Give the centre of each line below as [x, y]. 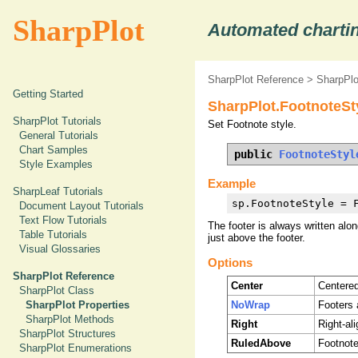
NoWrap [251, 304]
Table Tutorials [53, 235]
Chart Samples [54, 150]
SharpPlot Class [57, 290]
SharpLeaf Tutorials [58, 191]
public [257, 154]
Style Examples [56, 164]
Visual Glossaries [60, 249]
